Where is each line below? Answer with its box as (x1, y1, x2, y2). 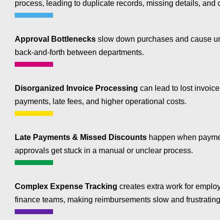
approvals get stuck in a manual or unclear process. (15, 146, 193, 155)
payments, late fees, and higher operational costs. (15, 97, 187, 106)
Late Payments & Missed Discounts (15, 133, 147, 142)
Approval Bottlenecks (15, 35, 96, 44)
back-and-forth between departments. (15, 48, 144, 57)
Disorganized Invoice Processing (15, 84, 138, 93)
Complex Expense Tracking (15, 182, 117, 191)
